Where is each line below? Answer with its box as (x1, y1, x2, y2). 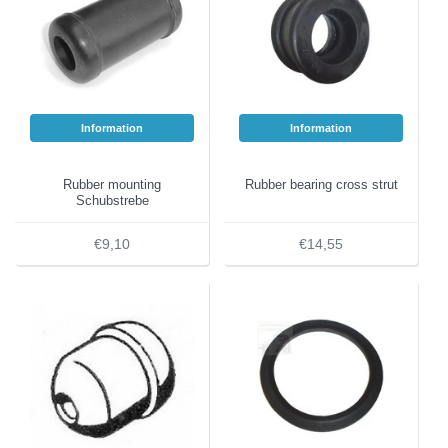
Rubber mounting (63, 177, 161, 192)
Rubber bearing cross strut (244, 177, 398, 192)
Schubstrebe (75, 193, 149, 208)
